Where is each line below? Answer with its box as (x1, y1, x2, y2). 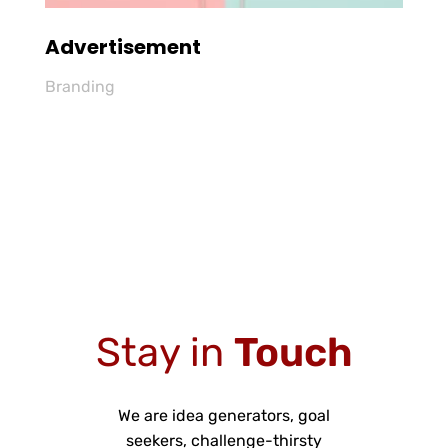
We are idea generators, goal (118, 406, 330, 425)
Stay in (95, 329, 234, 376)
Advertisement (45, 33, 201, 61)
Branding (45, 77, 115, 96)
